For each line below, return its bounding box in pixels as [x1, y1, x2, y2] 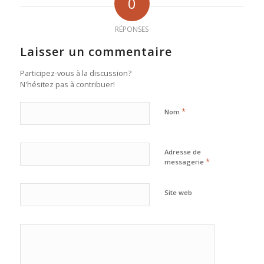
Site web [164, 188, 192, 197]
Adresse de [164, 147, 201, 157]
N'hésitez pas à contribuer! [19, 79, 115, 90]
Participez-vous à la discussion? [19, 68, 131, 79]
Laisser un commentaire [19, 44, 172, 60]
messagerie [164, 157, 206, 167]
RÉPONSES [115, 24, 149, 35]
